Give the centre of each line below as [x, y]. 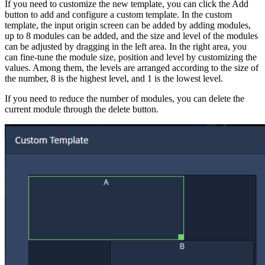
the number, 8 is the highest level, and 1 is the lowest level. [114, 78]
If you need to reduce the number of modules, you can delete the [125, 98]
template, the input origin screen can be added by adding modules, [128, 25]
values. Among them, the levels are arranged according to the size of [132, 67]
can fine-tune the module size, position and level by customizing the [131, 57]
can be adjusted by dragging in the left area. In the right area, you [126, 46]
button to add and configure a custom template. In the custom [118, 14]
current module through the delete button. [82, 109]
